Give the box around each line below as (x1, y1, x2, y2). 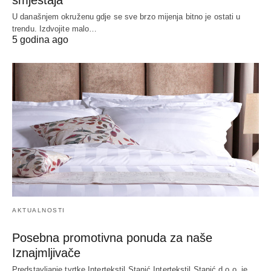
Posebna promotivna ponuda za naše (12, 231, 212, 245)
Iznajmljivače (12, 246, 80, 260)
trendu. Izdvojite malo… (12, 24, 97, 33)
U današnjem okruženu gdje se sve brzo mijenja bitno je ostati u (12, 11, 241, 21)
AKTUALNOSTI (12, 207, 65, 214)
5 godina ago (12, 34, 68, 45)
